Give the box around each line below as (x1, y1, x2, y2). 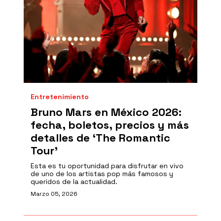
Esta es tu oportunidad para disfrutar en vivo (31, 161, 184, 170)
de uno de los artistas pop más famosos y (31, 169, 173, 178)
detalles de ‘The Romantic (31, 131, 170, 145)
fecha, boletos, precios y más (31, 118, 189, 132)
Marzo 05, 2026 (31, 190, 77, 198)
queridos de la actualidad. (31, 177, 117, 186)
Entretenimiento (31, 92, 89, 101)
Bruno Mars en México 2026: (31, 105, 182, 119)
